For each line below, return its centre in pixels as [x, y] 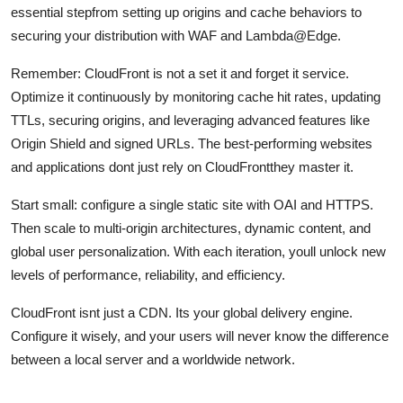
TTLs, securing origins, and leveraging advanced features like [190, 120]
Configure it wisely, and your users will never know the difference [200, 336]
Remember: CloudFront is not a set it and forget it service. [180, 73]
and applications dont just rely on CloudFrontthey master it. [182, 166]
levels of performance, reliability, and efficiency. [148, 274]
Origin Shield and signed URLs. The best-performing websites [192, 143]
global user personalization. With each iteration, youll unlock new [198, 251]
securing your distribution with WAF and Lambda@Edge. [176, 35]
